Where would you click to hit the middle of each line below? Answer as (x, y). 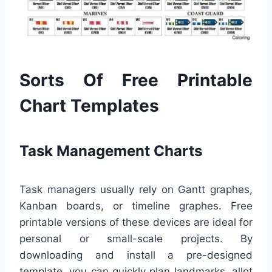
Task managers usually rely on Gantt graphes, (136, 190)
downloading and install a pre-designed (136, 255)
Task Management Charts (111, 151)
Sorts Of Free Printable (136, 80)
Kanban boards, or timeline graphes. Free (136, 206)
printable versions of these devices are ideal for (136, 223)
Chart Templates (89, 106)
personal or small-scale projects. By (136, 239)
